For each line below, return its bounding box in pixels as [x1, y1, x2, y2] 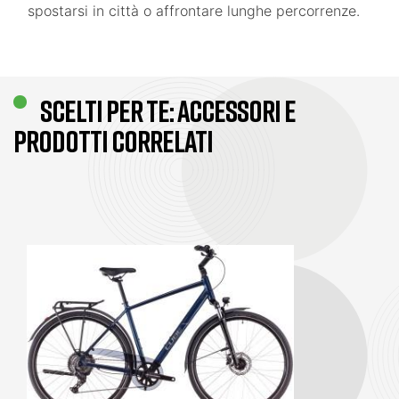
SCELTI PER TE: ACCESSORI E [40, 93, 296, 129]
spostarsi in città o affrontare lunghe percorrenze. [28, 2, 360, 20]
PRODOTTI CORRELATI [13, 123, 213, 159]
